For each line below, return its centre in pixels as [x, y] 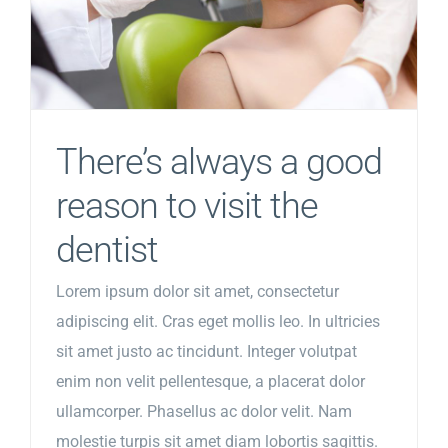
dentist [107, 250]
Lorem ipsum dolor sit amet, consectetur [197, 291]
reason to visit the [187, 206]
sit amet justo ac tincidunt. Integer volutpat [206, 351]
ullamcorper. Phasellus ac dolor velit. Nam [204, 411]
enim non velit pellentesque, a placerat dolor [210, 381]
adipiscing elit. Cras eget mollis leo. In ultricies [218, 321]
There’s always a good [219, 162]
